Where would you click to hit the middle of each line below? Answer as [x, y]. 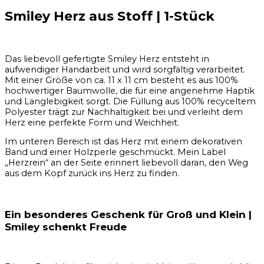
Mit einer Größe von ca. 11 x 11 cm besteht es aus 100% [121, 80]
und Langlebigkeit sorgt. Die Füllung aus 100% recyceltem [130, 101]
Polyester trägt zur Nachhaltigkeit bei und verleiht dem [124, 112]
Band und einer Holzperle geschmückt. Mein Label [115, 152]
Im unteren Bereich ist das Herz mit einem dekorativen [123, 142]
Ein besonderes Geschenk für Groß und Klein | [128, 214]
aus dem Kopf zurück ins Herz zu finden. [92, 174]
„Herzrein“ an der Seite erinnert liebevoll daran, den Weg [126, 163]
